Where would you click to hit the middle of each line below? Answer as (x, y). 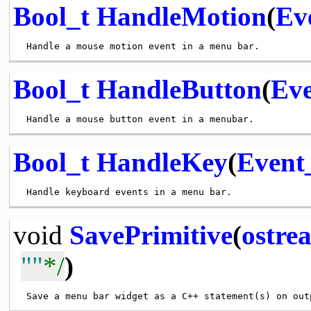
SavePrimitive (151, 235)
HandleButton (179, 89)
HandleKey (162, 162)
